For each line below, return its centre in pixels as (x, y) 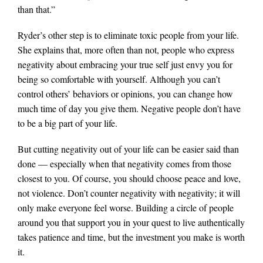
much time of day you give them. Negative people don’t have (129, 109)
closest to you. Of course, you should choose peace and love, (129, 178)
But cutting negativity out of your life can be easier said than (128, 149)
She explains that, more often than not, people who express (126, 50)
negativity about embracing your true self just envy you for (125, 65)
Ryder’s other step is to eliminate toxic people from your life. (128, 35)
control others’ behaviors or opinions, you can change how (125, 94)
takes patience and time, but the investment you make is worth (131, 237)
